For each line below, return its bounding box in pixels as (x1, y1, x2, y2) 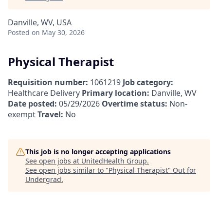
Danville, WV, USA (8, 17, 72, 28)
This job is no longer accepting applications (25, 146, 171, 156)
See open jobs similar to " (25, 165, 109, 175)
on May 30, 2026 (32, 28, 85, 37)
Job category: (123, 76, 173, 88)
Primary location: (82, 87, 149, 98)
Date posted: (8, 98, 57, 109)
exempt (8, 109, 37, 120)
